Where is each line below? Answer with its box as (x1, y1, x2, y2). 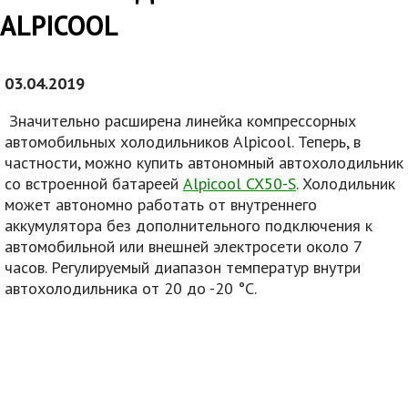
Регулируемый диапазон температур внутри (51, 257, 361, 279)
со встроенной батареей (5, 173, 183, 195)
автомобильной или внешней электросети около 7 (5, 236, 362, 258)
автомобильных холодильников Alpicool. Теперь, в (5, 131, 361, 153)
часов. (5, 257, 46, 279)
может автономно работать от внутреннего (5, 194, 317, 216)
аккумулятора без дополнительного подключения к (5, 215, 372, 237)
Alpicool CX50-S (183, 173, 296, 195)
